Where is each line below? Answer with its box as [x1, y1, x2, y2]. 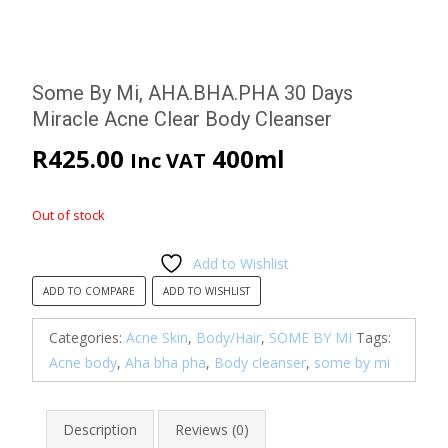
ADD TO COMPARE [43, 283, 135, 298]
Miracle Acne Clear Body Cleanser [32, 106, 332, 131]
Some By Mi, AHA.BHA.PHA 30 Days [32, 80, 353, 105]
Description [63, 419, 137, 439]
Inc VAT [130, 146, 206, 174]
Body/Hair [196, 327, 261, 347]
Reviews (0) [175, 419, 249, 439]
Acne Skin [126, 327, 188, 347]
